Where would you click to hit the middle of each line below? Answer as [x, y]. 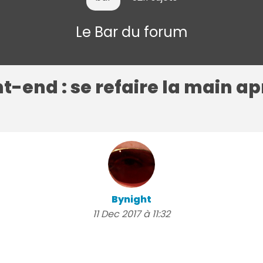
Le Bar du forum [131, 32]
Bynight [131, 199]
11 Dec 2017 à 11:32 [131, 214]
